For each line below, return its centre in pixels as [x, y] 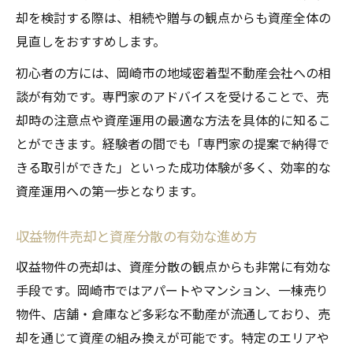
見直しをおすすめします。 [91, 41]
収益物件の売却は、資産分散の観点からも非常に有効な [173, 267]
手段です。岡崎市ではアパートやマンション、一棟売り [172, 290]
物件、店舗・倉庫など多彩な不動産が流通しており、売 [173, 314]
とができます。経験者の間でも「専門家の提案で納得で [173, 144]
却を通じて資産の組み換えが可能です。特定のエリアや [173, 338]
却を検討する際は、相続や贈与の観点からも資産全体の [173, 18]
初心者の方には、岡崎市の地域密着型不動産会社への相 [173, 73]
